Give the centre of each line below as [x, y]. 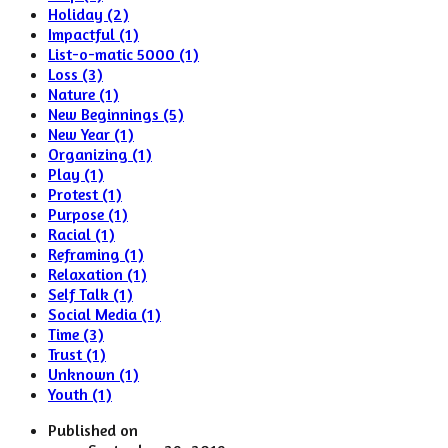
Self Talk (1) [90, 294]
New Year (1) [91, 134]
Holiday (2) [88, 14]
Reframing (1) [96, 254]
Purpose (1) [88, 214]
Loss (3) [75, 74]
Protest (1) [85, 194]
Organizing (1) [100, 154]
